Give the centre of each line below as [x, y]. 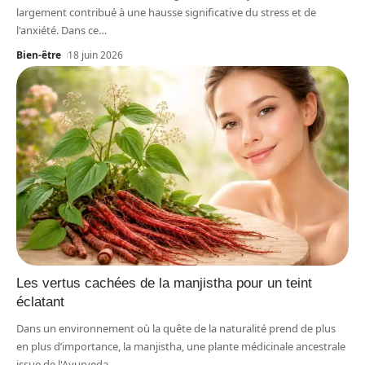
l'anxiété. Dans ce [57, 31]
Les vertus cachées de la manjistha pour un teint [164, 284]
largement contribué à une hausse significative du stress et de [166, 13]
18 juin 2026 [96, 55]
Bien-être [39, 55]
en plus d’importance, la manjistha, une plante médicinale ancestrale [181, 347]
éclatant [40, 302]
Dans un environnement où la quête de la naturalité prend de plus [176, 329]
